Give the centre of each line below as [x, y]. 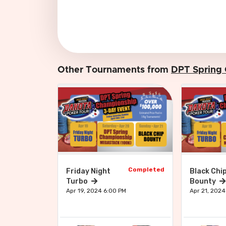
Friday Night [89, 171]
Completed [147, 169]
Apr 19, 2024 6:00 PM [96, 191]
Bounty [204, 181]
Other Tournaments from [114, 70]
